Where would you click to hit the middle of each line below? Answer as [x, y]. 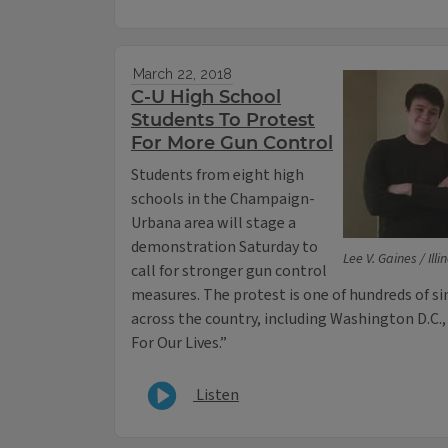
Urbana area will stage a [213, 223]
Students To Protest [223, 120]
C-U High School [206, 97]
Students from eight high [217, 175]
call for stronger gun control [229, 271]
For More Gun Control [232, 143]
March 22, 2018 [182, 74]
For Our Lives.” [179, 343]
